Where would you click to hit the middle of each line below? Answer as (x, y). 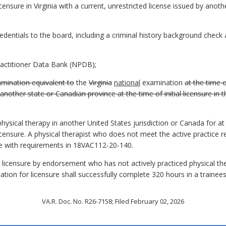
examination (162, 83)
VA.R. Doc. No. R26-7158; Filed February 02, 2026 (113, 202)
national (127, 83)
